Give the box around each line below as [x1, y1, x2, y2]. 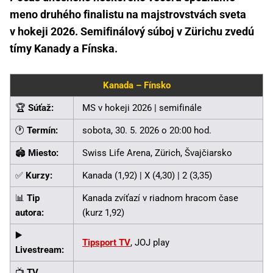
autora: [15, 207, 44, 218]
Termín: [27, 124, 58, 136]
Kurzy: [26, 169, 52, 181]
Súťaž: [28, 102, 54, 113]
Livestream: [15, 244, 64, 255]
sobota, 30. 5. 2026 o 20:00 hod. [82, 124, 211, 136]
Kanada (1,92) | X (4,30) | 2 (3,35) [82, 169, 212, 181]
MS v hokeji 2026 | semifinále [82, 102, 202, 113]
